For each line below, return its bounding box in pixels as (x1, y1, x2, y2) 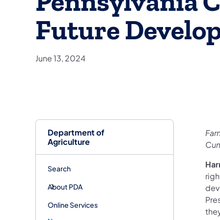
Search (48, 164, 71, 173)
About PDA (48, 182, 82, 191)
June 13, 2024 (35, 53, 85, 63)
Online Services (48, 200, 98, 209)
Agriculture (48, 136, 90, 147)
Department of (48, 127, 105, 137)
